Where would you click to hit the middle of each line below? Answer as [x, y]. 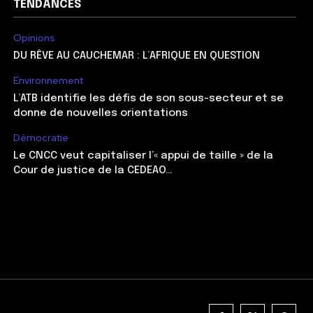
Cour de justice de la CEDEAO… [93, 170]
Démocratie [41, 137]
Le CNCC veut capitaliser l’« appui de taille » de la [143, 155]
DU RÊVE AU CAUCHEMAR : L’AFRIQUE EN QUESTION [136, 56]
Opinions [34, 37]
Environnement [48, 80]
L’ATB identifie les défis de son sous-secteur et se [148, 98]
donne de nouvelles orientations [100, 113]
